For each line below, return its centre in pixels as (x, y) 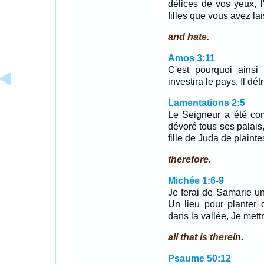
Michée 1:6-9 (196, 181)
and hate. (188, 37)
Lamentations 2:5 (206, 103)
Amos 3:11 (191, 58)
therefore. (189, 159)
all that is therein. (205, 237)
